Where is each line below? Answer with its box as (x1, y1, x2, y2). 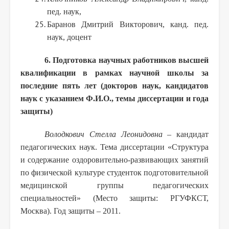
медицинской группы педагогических (20, 180, 209, 190)
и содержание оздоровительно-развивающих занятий (20, 155, 209, 164)
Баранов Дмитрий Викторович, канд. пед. (47, 19, 209, 29)
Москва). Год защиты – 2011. (20, 206, 121, 215)
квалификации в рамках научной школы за (20, 68, 209, 77)
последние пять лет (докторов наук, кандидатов (20, 81, 209, 90)
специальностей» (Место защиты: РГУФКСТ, (20, 193, 209, 202)
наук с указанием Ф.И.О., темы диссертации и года (20, 94, 209, 103)
